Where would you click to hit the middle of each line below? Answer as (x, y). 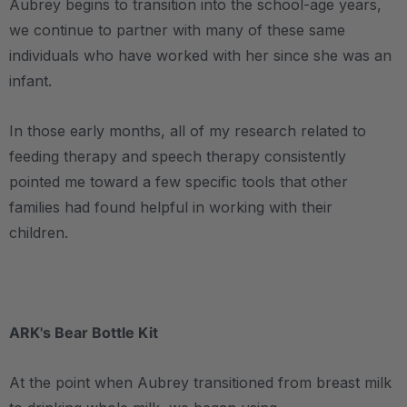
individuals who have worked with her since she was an (200, 55)
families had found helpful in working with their (171, 207)
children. (41, 233)
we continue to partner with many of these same (177, 30)
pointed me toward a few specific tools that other (179, 182)
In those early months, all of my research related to (188, 131)
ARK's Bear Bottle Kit (84, 333)
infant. (30, 81)
